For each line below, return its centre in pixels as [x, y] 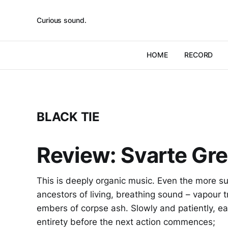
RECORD [198, 55]
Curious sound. [62, 20]
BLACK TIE [68, 117]
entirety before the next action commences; [126, 222]
